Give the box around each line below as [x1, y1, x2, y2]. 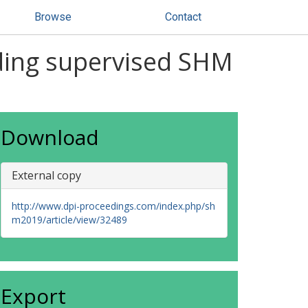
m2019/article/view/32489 [12, 213, 127, 226]
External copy [12, 168, 81, 183]
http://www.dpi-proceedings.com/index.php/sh [12, 199, 215, 212]
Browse [34, 10, 71, 23]
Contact [165, 10, 201, 23]
